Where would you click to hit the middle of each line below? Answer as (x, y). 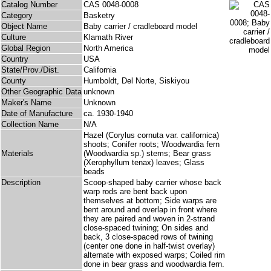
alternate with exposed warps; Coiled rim (154, 255)
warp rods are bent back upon (135, 192)
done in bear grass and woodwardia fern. (154, 264)
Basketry (99, 16)
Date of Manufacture (37, 114)
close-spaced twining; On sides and (146, 228)
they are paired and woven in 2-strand (149, 219)
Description (21, 183)
